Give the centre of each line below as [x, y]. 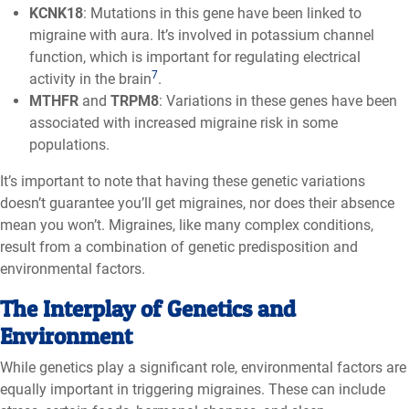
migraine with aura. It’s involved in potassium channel [202, 35]
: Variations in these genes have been [278, 100]
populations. [69, 144]
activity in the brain [90, 79]
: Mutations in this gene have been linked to [222, 13]
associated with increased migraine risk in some [184, 122]
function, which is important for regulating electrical [195, 57]
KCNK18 [56, 13]
